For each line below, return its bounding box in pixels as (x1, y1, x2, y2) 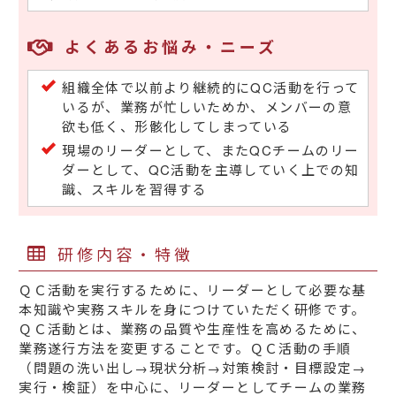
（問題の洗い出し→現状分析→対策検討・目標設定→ (19, 358, 367, 377)
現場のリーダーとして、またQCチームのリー (62, 141, 360, 160)
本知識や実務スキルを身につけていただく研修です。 (19, 300, 366, 319)
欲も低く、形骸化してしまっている (62, 117, 293, 136)
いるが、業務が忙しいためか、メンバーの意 (62, 97, 353, 117)
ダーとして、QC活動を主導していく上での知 (62, 160, 360, 179)
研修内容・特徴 (57, 241, 194, 265)
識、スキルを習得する (62, 179, 208, 199)
